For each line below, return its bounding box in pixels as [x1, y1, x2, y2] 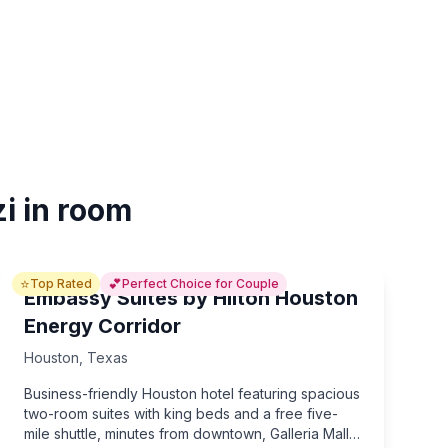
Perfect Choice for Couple [122, 276, 279, 291]
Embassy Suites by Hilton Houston [24, 286, 358, 310]
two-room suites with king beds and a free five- [24, 405, 338, 422]
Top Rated [30, 276, 92, 291]
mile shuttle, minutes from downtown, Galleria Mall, [24, 425, 353, 442]
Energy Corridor [24, 314, 181, 338]
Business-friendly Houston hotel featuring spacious [24, 385, 360, 402]
